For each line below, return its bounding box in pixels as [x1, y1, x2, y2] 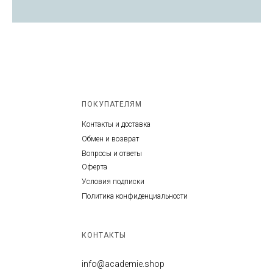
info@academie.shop [82, 258, 165, 269]
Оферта [82, 162, 107, 171]
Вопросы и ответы [82, 149, 142, 158]
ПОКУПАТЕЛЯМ [82, 99, 142, 108]
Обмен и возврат [82, 134, 139, 143]
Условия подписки [82, 177, 144, 186]
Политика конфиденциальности [82, 191, 188, 200]
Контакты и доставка [82, 119, 151, 129]
